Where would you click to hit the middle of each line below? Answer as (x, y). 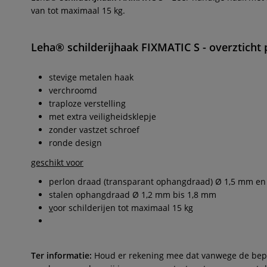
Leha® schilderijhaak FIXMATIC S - (119, 47)
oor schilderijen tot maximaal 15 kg (123, 208)
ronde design (75, 143)
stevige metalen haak (91, 77)
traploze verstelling (87, 103)
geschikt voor (57, 162)
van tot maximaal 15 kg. (78, 10)
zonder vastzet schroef (94, 130)
